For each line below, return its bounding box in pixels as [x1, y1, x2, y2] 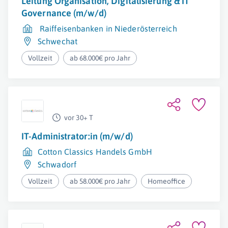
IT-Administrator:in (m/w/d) [21, 131, 133, 141]
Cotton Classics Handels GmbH [38, 147, 152, 156]
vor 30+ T [64, 113, 93, 122]
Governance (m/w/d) [21, 8, 106, 18]
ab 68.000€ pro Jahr [70, 54, 131, 62]
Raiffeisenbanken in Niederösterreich [40, 24, 177, 33]
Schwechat [38, 37, 77, 46]
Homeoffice [148, 177, 186, 185]
